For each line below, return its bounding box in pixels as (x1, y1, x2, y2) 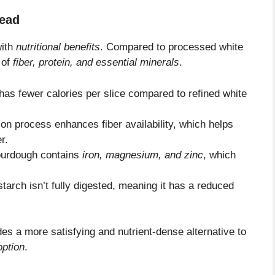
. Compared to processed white (100, 41, 243, 53)
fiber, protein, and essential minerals (13, 56, 179, 69)
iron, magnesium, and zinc (82, 149, 203, 161)
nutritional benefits (16, 41, 100, 53)
